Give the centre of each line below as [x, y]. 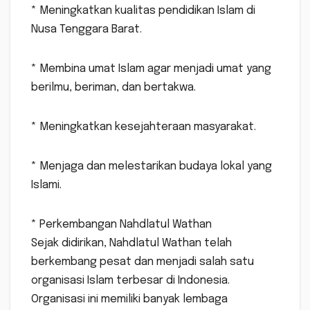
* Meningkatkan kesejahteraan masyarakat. [144, 127]
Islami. [46, 185]
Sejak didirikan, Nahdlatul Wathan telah [131, 244]
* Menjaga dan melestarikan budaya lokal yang [152, 167]
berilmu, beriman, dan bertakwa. [113, 88]
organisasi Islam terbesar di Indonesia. [130, 281]
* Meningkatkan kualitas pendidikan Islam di [143, 11]
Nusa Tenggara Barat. [86, 30]
